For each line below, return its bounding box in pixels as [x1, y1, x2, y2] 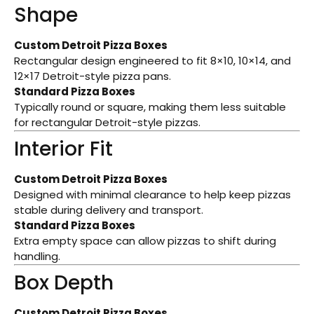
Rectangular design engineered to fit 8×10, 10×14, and [14, 53, 291, 68]
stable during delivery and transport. [14, 202, 203, 217]
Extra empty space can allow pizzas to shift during [14, 233, 276, 248]
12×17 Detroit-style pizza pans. [14, 68, 171, 83]
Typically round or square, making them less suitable [14, 99, 286, 114]
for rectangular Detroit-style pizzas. [14, 114, 200, 130]
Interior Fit [14, 135, 113, 163]
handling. [14, 248, 60, 264]
